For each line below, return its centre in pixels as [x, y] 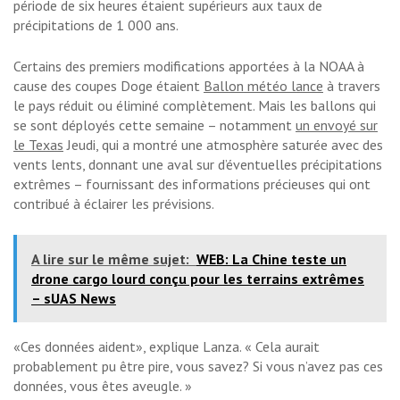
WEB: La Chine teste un [271, 259]
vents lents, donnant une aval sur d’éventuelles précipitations [198, 165]
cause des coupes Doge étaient [108, 86]
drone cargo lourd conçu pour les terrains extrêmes [198, 279]
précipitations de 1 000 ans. [96, 25]
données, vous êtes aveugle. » [103, 386]
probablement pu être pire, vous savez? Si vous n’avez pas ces [198, 367]
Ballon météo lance [263, 86]
